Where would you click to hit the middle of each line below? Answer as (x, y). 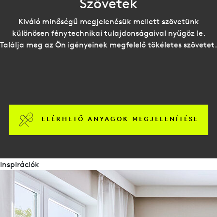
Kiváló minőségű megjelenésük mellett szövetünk (108, 21)
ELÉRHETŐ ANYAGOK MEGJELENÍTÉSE (120, 119)
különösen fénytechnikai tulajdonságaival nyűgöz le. (108, 33)
